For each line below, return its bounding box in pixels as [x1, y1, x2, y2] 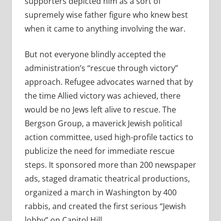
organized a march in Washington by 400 [24, 187, 177, 198]
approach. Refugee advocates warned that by [24, 76, 193, 88]
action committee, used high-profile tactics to [24, 132, 193, 143]
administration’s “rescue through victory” [24, 63, 178, 74]
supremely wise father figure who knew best [24, 9, 188, 21]
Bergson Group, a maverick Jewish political [24, 118, 182, 129]
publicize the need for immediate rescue [24, 146, 175, 157]
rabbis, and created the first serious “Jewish [24, 201, 186, 212]
